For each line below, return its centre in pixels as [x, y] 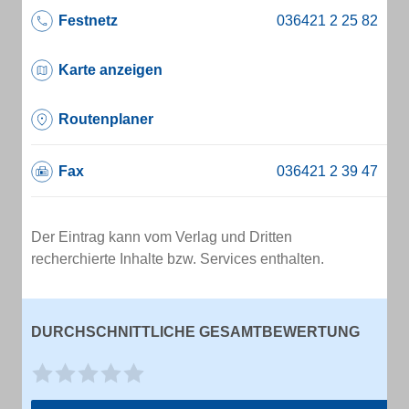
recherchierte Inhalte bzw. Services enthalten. [178, 259]
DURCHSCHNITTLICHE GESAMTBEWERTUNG [195, 332]
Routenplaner [106, 119]
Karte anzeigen [110, 70]
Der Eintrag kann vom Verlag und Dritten [162, 237]
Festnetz [88, 21]
